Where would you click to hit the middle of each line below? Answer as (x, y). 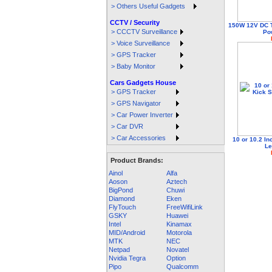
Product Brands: (137, 160)
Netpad (119, 250)
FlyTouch (122, 207)
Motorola (179, 233)
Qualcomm (182, 267)
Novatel (178, 250)
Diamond (122, 199)
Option (176, 258)
